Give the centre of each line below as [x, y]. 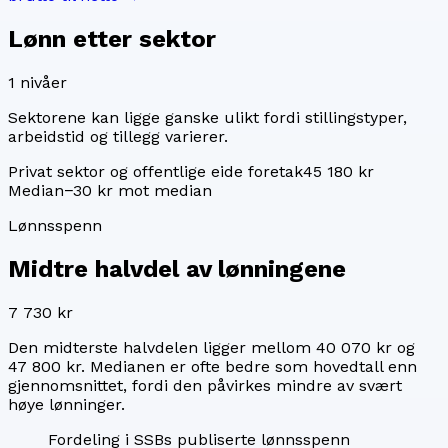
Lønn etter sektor [112, 38]
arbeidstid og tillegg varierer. [118, 136]
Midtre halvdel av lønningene [177, 268]
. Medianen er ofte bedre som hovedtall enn [249, 366]
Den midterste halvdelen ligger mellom [162, 347]
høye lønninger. [66, 404]
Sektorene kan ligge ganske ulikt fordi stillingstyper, [207, 117]
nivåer [41, 82]
